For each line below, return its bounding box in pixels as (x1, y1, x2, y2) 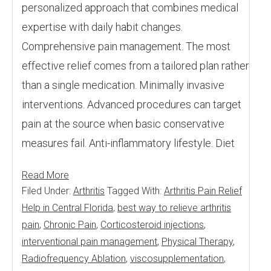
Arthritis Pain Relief (164, 185, 242, 197)
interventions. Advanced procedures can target (22, 98, 241, 111)
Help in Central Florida (22, 202, 113, 214)
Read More (22, 169, 69, 181)
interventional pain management (22, 236, 157, 247)
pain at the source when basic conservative (22, 117, 224, 130)
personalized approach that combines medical (22, 1, 238, 14)
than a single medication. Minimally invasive (22, 79, 224, 91)
